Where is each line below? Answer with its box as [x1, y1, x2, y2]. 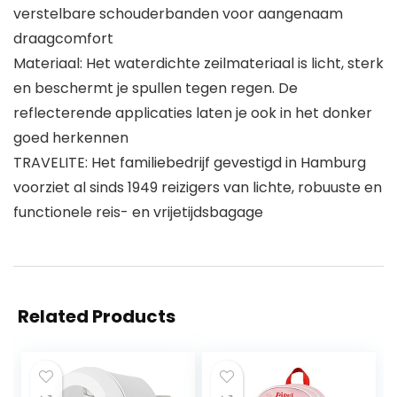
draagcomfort [13, 28, 113, 50]
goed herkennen [13, 128, 128, 149]
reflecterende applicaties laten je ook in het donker [13, 103, 372, 124]
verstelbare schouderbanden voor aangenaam [13, 4, 343, 25]
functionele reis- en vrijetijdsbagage [13, 202, 263, 223]
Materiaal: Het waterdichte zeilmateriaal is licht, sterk [13, 53, 384, 74]
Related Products [18, 304, 175, 330]
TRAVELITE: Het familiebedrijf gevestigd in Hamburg [13, 152, 366, 174]
